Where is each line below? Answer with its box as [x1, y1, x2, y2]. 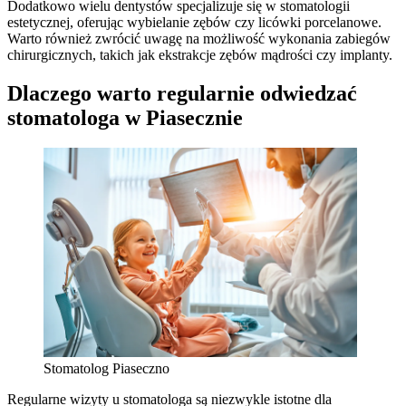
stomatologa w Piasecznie [7, 105, 243, 130]
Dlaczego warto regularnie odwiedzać [7, 81, 357, 105]
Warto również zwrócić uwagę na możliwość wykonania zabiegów [7, 30, 391, 46]
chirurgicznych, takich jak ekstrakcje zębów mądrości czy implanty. [7, 46, 392, 63]
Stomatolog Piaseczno [43, 361, 169, 377]
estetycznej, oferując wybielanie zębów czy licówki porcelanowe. [7, 14, 382, 30]
